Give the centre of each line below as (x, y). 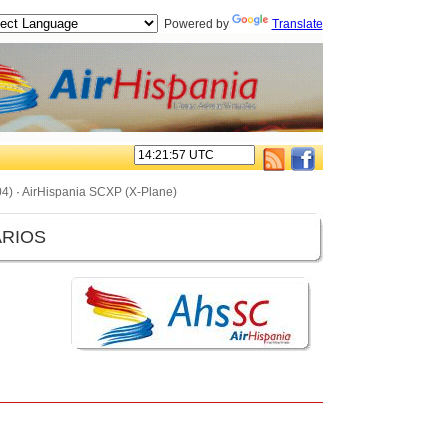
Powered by (194, 24)
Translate (297, 24)
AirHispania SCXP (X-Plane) (99, 192)
